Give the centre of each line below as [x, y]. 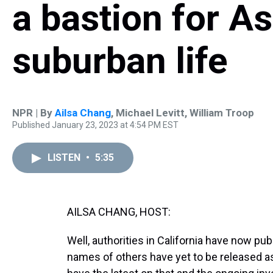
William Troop [222, 113]
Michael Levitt [150, 113]
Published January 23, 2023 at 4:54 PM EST [95, 125]
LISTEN [65, 158]
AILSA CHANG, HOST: [119, 212]
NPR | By [34, 113]
